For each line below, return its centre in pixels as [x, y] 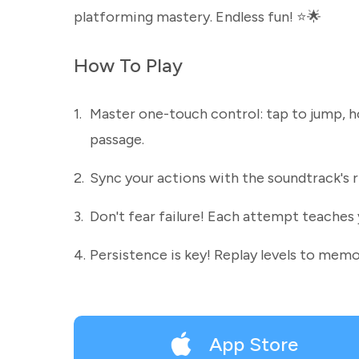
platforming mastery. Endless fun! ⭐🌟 [198, 17]
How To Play [128, 65]
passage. [117, 139]
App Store [254, 344]
